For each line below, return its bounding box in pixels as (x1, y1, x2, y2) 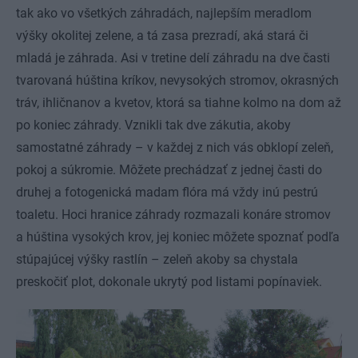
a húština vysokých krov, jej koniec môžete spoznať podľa (16, 229, 340, 245)
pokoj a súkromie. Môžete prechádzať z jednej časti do (16, 162, 322, 177)
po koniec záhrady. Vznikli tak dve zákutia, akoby (16, 117, 291, 133)
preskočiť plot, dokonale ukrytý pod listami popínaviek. (16, 274, 322, 289)
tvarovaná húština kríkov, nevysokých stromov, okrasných (16, 73, 339, 88)
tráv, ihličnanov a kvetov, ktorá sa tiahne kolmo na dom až (16, 95, 341, 110)
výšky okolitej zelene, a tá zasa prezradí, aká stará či (16, 28, 308, 43)
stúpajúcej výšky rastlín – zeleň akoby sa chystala (16, 252, 298, 267)
